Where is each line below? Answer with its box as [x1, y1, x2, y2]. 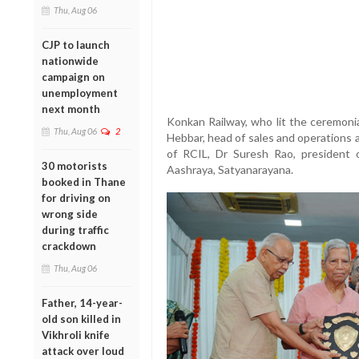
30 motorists [42, 159, 107, 172]
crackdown [42, 239, 96, 252]
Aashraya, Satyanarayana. [166, 163, 293, 177]
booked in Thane [42, 175, 126, 188]
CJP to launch [42, 38, 110, 51]
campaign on [42, 70, 105, 83]
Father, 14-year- [42, 296, 123, 309]
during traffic [42, 223, 109, 236]
